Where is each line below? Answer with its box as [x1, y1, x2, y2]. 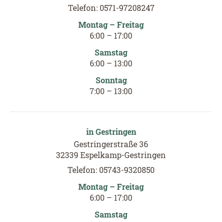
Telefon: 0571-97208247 [67, 2, 155, 13]
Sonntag [95, 74, 127, 85]
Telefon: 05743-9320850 [67, 164, 155, 175]
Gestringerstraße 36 [74, 138, 148, 149]
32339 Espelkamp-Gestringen [56, 149, 166, 160]
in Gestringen [86, 126, 136, 137]
